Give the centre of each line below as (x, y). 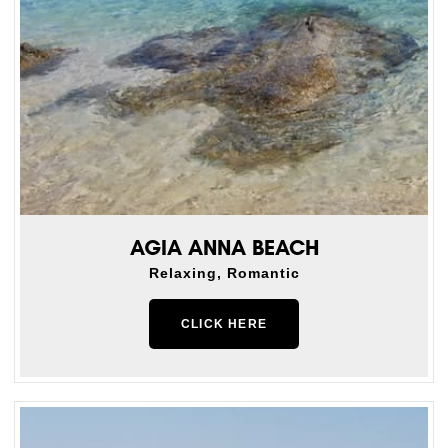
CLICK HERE (224, 323)
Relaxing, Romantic (224, 272)
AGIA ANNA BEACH (224, 247)
